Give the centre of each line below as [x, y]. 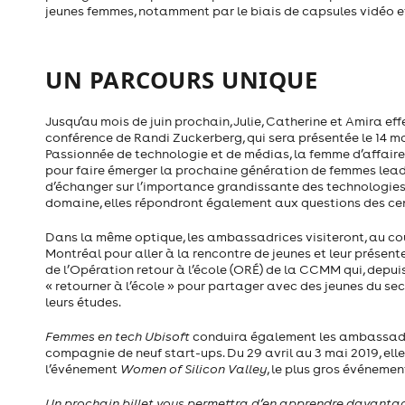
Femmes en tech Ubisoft [118, 337]
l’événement [83, 369]
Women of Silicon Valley [193, 369]
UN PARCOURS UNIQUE [181, 80]
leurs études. [83, 302]
